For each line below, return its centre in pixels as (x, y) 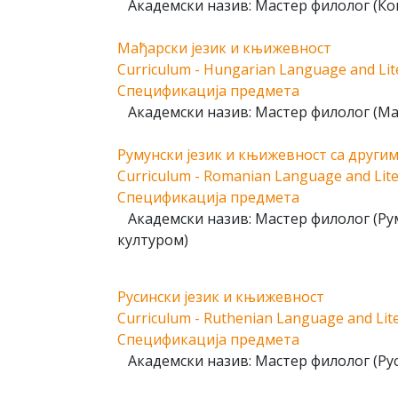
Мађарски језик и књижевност (224, 48)
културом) (153, 240)
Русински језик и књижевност (221, 297)
